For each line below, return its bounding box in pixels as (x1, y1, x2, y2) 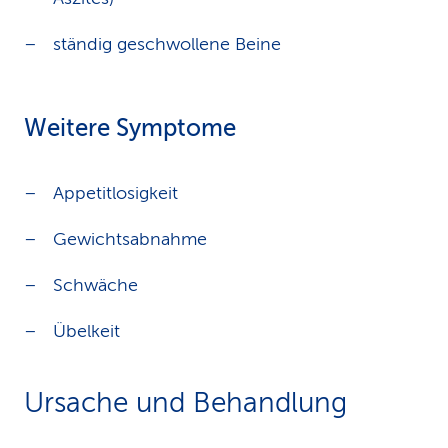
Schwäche (53, 275, 138, 295)
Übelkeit (53, 321, 120, 341)
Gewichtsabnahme (53, 229, 207, 249)
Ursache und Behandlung (24, 387, 347, 418)
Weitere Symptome (24, 115, 236, 142)
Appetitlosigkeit (53, 183, 178, 203)
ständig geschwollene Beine (53, 34, 281, 54)
